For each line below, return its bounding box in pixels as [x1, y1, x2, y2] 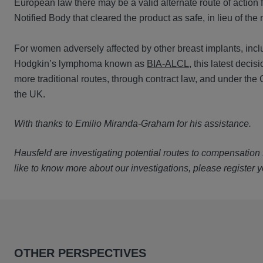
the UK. [14, 89, 45, 100]
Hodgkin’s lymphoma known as [14, 59, 147, 69]
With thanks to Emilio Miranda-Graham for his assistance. [14, 119, 251, 129]
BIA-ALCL [147, 59, 189, 69]
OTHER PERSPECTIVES [14, 247, 146, 260]
